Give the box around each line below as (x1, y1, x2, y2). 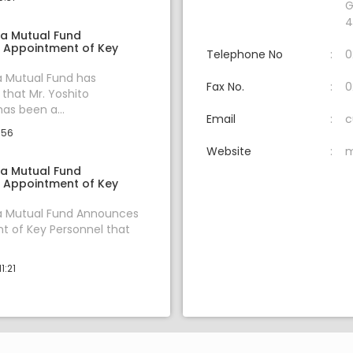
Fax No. (206, 79, 244, 95)
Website (206, 143, 251, 160)
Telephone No (206, 46, 283, 63)
